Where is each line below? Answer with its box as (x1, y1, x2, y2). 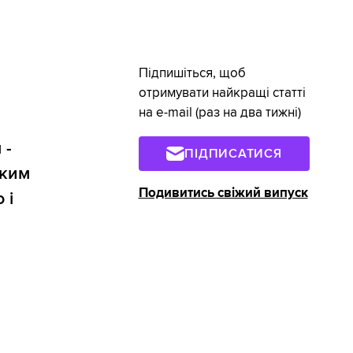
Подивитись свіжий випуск (138, 184, 308, 201)
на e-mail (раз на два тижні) (138, 105, 301, 121)
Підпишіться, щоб (138, 65, 246, 81)
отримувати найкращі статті (138, 85, 306, 101)
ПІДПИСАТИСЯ (184, 145, 282, 162)
